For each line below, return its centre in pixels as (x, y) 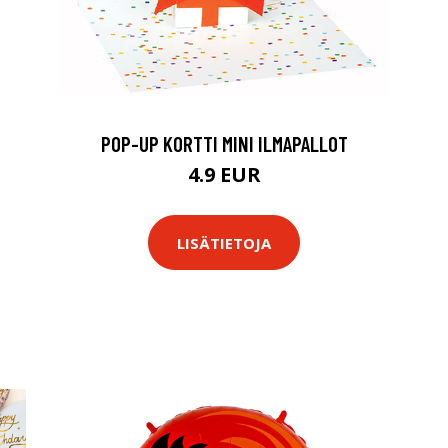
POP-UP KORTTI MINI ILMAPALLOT (224, 143)
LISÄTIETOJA (224, 242)
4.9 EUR (224, 174)
